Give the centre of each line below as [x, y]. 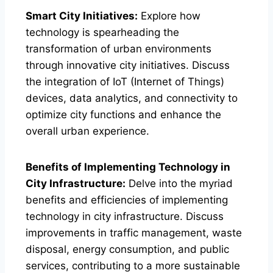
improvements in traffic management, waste [134, 232]
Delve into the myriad [179, 183]
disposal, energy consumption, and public [127, 249]
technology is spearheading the [102, 32]
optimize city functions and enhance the [123, 114]
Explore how [169, 16]
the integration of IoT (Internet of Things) [125, 81]
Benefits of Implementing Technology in [128, 167]
